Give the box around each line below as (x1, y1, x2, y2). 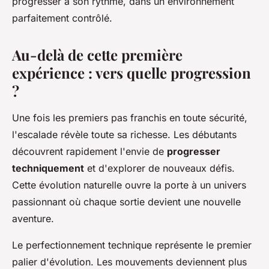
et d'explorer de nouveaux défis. (84, 162, 235, 175)
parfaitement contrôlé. (12, 12, 112, 25)
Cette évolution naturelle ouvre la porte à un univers (12, 179, 246, 192)
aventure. (12, 213, 54, 225)
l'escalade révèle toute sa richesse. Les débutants (12, 128, 237, 141)
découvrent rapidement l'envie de (12, 145, 167, 158)
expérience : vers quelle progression (12, 63, 251, 83)
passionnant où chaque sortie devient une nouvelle (12, 196, 241, 208)
